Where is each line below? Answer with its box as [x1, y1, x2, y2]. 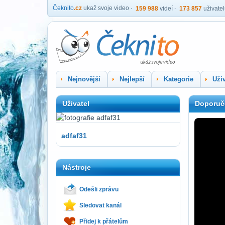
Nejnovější [68, 75, 100, 83]
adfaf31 [61, 132, 87, 140]
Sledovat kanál [79, 202, 122, 209]
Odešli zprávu [79, 186, 119, 193]
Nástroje [62, 163, 91, 171]
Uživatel [62, 99, 89, 107]
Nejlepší [120, 75, 145, 83]
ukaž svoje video [82, 5, 129, 12]
